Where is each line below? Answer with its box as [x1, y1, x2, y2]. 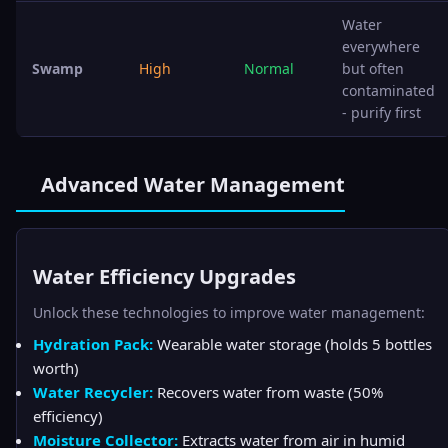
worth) [33, 358, 79, 378]
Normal [244, 59, 294, 78]
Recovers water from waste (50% [153, 382, 383, 402]
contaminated [342, 81, 435, 100]
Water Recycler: [33, 382, 153, 402]
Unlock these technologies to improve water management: [33, 303, 425, 322]
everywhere [342, 37, 420, 56]
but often [342, 59, 404, 78]
